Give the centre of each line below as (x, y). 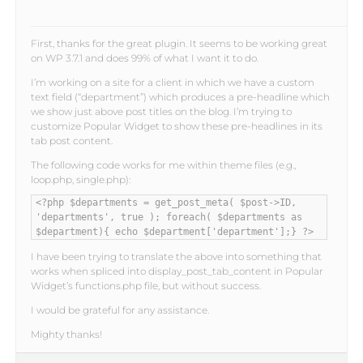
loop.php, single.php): (80, 180)
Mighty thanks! (66, 335)
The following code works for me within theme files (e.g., (163, 165)
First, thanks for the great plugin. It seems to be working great (179, 44)
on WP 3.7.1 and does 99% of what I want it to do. (144, 58)
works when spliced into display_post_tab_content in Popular (177, 271)
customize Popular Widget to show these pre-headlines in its (176, 126)
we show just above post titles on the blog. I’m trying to (161, 112)
